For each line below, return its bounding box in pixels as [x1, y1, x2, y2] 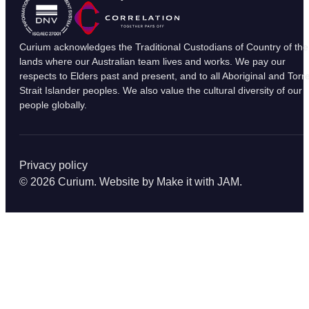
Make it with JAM [157, 176, 239, 188]
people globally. [19, 99, 87, 111]
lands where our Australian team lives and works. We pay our [19, 56, 286, 68]
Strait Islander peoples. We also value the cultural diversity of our [19, 85, 302, 97]
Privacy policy [19, 159, 88, 172]
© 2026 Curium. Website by [19, 176, 157, 188]
